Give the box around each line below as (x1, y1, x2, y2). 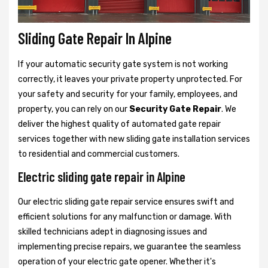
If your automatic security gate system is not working (18, 59, 228, 69)
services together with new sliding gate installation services (18, 133, 250, 144)
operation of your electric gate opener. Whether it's (18, 256, 216, 267)
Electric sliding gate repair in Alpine (18, 168, 185, 184)
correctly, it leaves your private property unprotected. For (18, 74, 242, 84)
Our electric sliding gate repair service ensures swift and (18, 196, 234, 207)
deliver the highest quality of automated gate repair (18, 118, 221, 129)
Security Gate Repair (129, 103, 221, 114)
